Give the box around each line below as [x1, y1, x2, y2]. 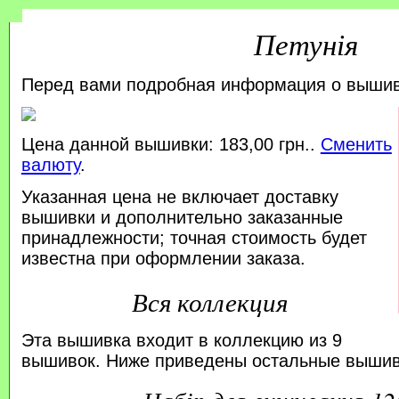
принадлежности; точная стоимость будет [20, 228, 367, 248]
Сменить [320, 134, 392, 155]
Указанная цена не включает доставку [20, 187, 338, 208]
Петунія [253, 23, 358, 63]
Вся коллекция [132, 283, 288, 319]
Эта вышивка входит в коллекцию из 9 [20, 330, 342, 350]
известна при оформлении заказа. [20, 248, 305, 269]
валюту [20, 155, 80, 175]
